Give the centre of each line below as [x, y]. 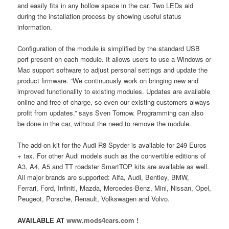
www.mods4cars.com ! [103, 220]
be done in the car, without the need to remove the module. [105, 123]
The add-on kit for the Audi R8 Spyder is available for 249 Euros [112, 145]
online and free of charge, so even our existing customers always [114, 102]
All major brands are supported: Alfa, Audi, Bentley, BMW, [104, 177]
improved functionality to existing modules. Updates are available [114, 91]
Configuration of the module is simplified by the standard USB [109, 48]
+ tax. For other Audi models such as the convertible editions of [112, 155]
